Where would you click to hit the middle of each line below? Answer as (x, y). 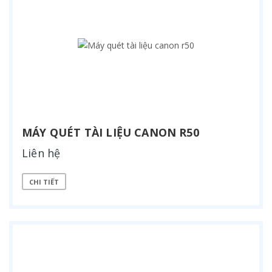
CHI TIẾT (44, 182)
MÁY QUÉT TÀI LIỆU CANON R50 (110, 133)
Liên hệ (41, 153)
